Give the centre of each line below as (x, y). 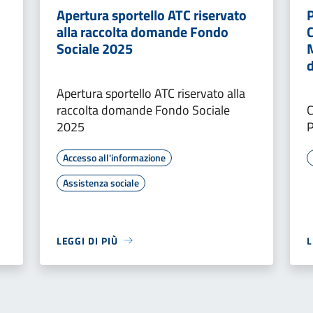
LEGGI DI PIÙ (87, 240)
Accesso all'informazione (114, 157)
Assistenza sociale (101, 182)
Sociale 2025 (94, 48)
